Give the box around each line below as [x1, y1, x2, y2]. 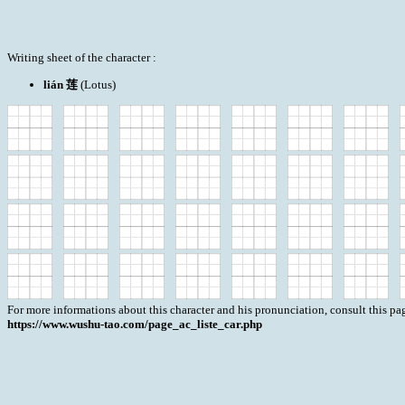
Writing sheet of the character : [7, 51, 156, 64]
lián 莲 [43, 78, 78, 91]
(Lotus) [78, 78, 116, 91]
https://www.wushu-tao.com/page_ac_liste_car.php [7, 316, 262, 331]
